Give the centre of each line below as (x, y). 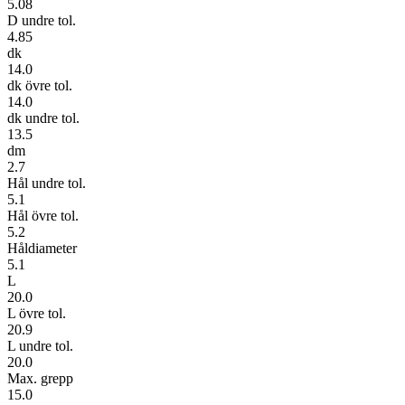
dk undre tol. (43, 118)
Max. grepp (40, 378)
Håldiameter (42, 248)
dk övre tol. (40, 85)
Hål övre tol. (43, 215)
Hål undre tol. (47, 183)
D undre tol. (42, 20)
